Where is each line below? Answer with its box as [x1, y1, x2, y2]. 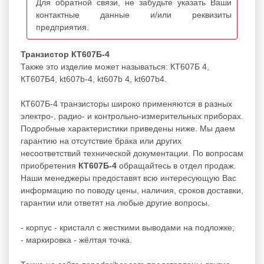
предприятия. [36, 22, 89, 32]
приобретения [21, 160, 78, 170]
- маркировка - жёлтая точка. [21, 235, 132, 245]
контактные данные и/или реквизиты [36, 9, 232, 19]
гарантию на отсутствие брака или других [21, 136, 181, 146]
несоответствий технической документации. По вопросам [21, 148, 243, 158]
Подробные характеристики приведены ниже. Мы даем [21, 123, 235, 133]
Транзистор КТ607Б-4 [21, 49, 110, 59]
